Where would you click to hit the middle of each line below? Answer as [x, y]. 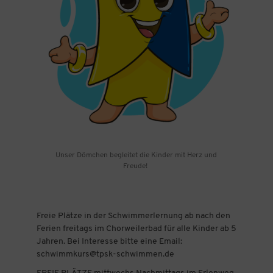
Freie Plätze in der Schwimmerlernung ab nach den [133, 216]
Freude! [136, 166]
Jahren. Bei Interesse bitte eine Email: [109, 241]
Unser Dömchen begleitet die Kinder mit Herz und [136, 155]
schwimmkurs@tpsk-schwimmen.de [105, 254]
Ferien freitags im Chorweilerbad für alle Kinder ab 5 [136, 229]
